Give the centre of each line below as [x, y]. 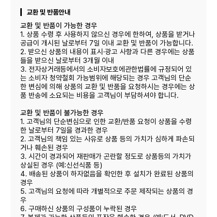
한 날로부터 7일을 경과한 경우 [64, 130]
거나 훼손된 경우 [45, 147]
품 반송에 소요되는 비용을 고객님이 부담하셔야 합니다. [100, 95]
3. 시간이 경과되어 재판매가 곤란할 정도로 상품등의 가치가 [106, 156]
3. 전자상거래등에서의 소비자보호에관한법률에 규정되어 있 [106, 69]
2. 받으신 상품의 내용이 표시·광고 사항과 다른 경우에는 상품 [108, 52]
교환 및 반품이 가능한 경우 [59, 25]
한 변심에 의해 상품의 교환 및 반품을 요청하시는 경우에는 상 [108, 86]
